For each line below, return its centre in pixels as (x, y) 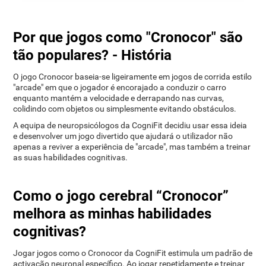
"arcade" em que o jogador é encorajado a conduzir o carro (120, 87)
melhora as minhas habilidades (113, 213)
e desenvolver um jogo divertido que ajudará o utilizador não (123, 136)
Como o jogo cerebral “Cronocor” (121, 196)
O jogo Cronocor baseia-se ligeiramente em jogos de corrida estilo (133, 77)
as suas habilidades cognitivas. (71, 157)
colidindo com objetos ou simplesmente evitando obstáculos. (125, 109)
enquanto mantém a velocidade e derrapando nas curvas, (119, 98)
